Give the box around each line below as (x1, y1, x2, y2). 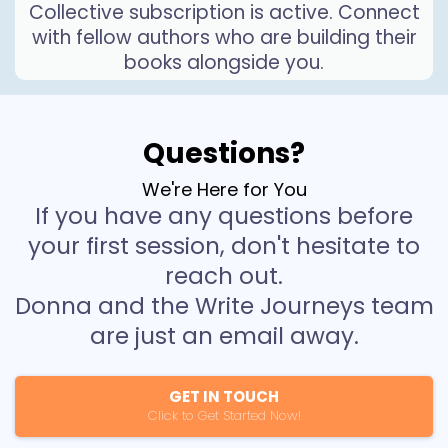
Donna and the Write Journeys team (14, 290, 434, 322)
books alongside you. (124, 49, 324, 76)
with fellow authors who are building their (31, 24, 417, 51)
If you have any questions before (35, 200, 413, 232)
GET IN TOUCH (169, 386, 279, 407)
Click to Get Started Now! (147, 406, 301, 425)
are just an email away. (89, 320, 359, 352)
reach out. (165, 260, 283, 292)
